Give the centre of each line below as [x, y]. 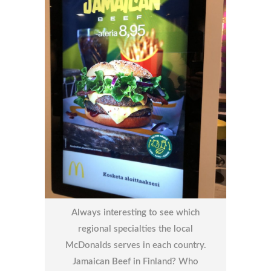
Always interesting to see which [135, 212]
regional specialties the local [135, 229]
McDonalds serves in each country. [135, 245]
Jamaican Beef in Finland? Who [135, 261]
